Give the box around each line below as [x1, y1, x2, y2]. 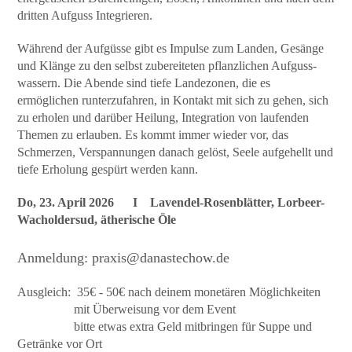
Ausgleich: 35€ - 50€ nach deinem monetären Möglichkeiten [17, 284, 321, 299]
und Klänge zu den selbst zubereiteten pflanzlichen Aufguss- [17, 58, 317, 72]
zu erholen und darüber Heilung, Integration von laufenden [17, 110, 310, 124]
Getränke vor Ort [17, 336, 103, 350]
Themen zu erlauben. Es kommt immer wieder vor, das [17, 127, 289, 141]
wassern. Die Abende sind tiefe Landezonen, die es [17, 75, 271, 90]
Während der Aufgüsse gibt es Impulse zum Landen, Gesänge [17, 41, 324, 55]
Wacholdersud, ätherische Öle [17, 212, 177, 226]
